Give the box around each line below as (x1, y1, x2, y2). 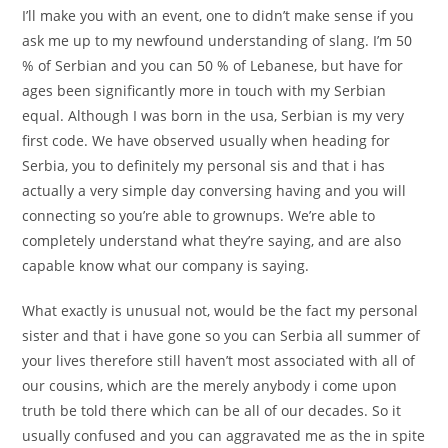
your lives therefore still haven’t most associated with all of (22, 351, 416, 371)
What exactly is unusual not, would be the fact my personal (22, 301, 419, 321)
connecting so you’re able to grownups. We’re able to (22, 206, 376, 226)
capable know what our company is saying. (22, 256, 310, 276)
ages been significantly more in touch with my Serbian (22, 81, 387, 101)
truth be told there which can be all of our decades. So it (22, 401, 402, 421)
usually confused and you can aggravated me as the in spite (22, 426, 426, 446)
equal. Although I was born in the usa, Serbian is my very (22, 106, 405, 126)
